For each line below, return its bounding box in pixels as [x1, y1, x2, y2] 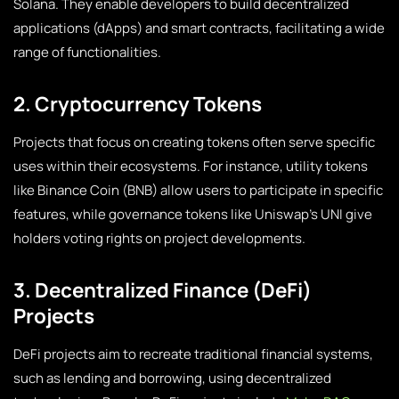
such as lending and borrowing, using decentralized [13, 369, 331, 387]
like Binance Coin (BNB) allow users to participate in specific [13, 181, 383, 199]
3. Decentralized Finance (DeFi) [13, 276, 312, 304]
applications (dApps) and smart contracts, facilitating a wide [13, 19, 385, 37]
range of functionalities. [13, 43, 161, 61]
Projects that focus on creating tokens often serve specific [13, 133, 375, 151]
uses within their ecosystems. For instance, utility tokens [13, 157, 368, 175]
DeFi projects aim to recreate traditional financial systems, [13, 345, 373, 363]
